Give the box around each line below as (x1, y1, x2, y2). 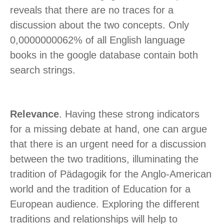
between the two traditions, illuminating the (10, 153, 198, 165)
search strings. (10, 64, 75, 76)
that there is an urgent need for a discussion (10, 138, 206, 150)
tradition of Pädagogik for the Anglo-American (10, 168, 211, 180)
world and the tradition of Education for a (10, 183, 190, 195)
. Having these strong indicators (59, 108, 199, 120)
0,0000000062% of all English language (10, 34, 185, 46)
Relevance (10, 108, 59, 120)
